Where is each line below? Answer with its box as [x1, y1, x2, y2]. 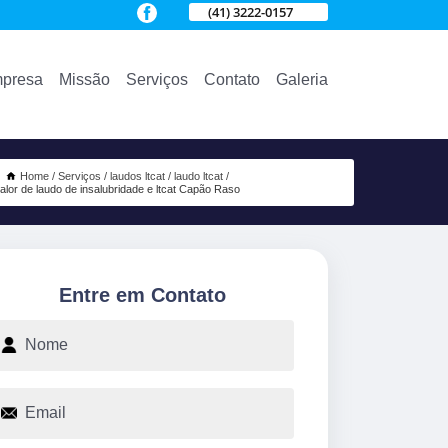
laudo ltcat [173, 169, 223, 182]
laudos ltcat [109, 169, 165, 182]
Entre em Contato [58, 283, 226, 306]
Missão [59, 70, 110, 88]
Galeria [276, 70, 328, 88]
